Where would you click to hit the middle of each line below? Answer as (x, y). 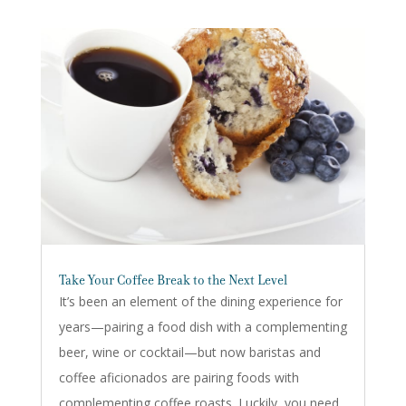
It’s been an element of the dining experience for (200, 302)
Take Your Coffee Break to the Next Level (173, 280)
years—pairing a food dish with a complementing (203, 327)
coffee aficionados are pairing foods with (179, 378)
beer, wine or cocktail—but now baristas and (189, 353)
